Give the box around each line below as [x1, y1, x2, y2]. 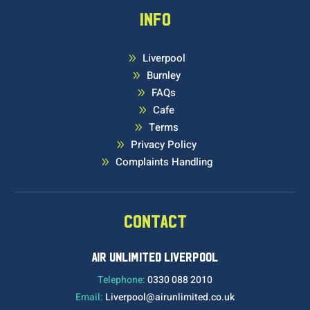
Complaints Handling [115, 154, 212, 170]
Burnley [147, 67, 181, 83]
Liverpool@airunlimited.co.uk [105, 289, 235, 304]
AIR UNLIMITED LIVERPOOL [92, 250, 218, 264]
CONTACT [123, 212, 187, 231]
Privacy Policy [131, 136, 197, 152]
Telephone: [98, 272, 145, 287]
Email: [75, 289, 105, 304]
